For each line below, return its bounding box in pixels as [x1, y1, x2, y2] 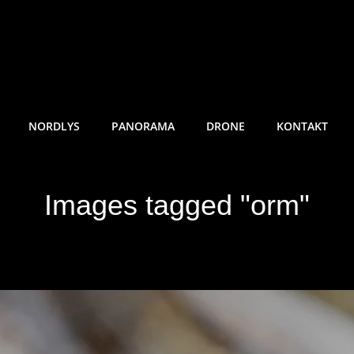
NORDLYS [28, 119, 80, 134]
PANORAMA [111, 119, 175, 134]
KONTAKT [277, 119, 328, 134]
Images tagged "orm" [44, 189, 310, 222]
